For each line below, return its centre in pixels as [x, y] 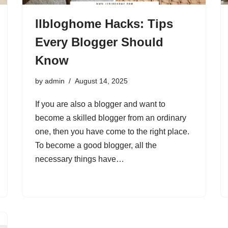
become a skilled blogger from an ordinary [111, 118]
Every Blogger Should [99, 42]
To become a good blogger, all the [96, 145]
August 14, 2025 [101, 81]
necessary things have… [81, 159]
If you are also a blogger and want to [100, 104]
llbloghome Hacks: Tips [104, 24]
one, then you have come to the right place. [112, 132]
